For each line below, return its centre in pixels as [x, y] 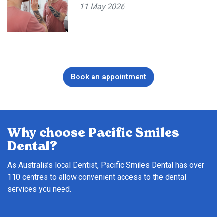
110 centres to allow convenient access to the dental [97, 177]
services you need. [39, 189]
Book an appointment [108, 77]
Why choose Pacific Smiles [93, 132]
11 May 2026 [102, 6]
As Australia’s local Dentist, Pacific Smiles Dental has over [106, 165]
